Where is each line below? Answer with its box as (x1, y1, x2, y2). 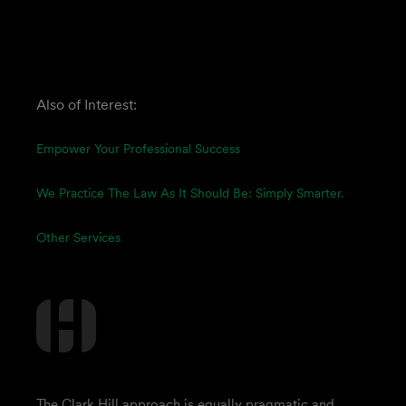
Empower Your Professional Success (36, 140, 240, 157)
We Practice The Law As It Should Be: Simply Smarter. (36, 185, 343, 201)
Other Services (36, 229, 121, 246)
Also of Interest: (36, 95, 137, 113)
